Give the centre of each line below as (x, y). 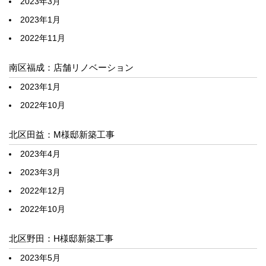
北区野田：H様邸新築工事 (61, 238)
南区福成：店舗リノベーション (71, 67)
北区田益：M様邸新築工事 (62, 134)
